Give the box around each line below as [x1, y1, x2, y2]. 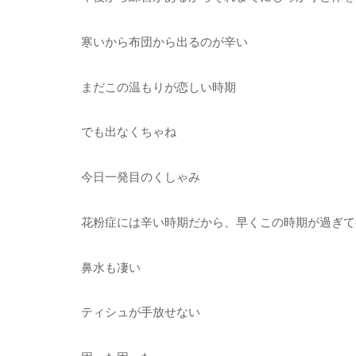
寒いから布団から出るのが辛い [81, 33, 248, 49]
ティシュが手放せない [81, 304, 200, 320]
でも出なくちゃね [81, 124, 176, 140]
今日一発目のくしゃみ [81, 169, 200, 185]
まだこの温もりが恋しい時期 [81, 79, 236, 95]
